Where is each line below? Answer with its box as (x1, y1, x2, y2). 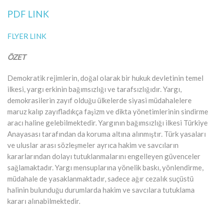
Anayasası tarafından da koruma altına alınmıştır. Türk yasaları (7, 129, 206, 138)
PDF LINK (7, 8, 49, 19)
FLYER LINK (7, 31, 46, 40)
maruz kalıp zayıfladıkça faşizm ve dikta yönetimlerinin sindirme (7, 107, 208, 116)
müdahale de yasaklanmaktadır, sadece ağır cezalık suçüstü (7, 174, 194, 183)
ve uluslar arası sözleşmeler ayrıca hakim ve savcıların (7, 140, 179, 149)
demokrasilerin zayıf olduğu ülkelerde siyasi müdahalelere (7, 95, 192, 105)
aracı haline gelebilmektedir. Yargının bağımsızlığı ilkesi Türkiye (7, 118, 208, 127)
